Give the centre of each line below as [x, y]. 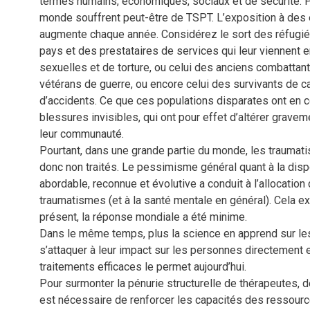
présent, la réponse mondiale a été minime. [143, 217]
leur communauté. [81, 134]
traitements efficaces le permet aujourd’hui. [143, 267]
